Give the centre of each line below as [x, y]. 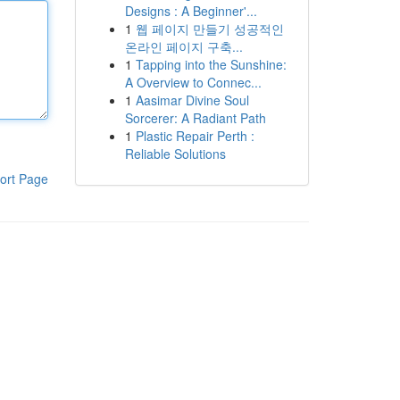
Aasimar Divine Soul [192, 100]
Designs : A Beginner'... [191, 11]
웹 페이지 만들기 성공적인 [209, 29]
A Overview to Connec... [193, 82]
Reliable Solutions [175, 154]
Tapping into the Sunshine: [211, 64]
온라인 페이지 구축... [183, 46]
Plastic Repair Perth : [195, 136]
